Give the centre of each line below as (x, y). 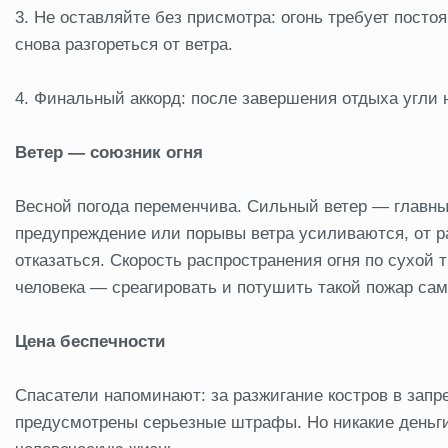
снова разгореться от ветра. (124, 44)
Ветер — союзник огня (109, 152)
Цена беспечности (90, 341)
